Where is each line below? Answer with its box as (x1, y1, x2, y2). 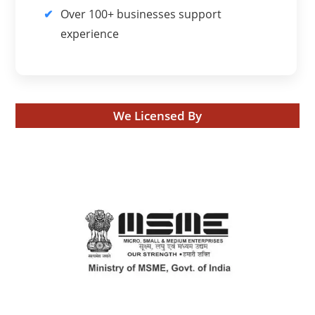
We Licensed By (113, 108, 202, 124)
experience (60, 26, 120, 41)
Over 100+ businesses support (60, 6, 222, 22)
